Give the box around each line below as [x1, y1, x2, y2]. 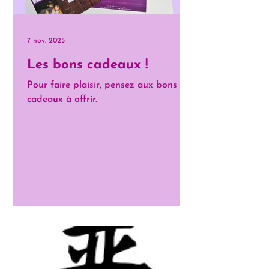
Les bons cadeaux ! [27, 58, 148, 72]
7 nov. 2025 [27, 37, 65, 44]
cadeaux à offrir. [27, 95, 97, 104]
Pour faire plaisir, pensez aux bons [27, 80, 177, 90]
